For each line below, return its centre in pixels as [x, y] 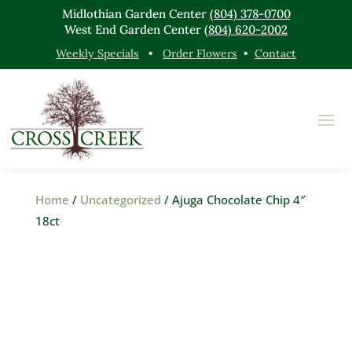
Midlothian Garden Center [136, 14]
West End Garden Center [134, 29]
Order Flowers [200, 53]
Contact [275, 53]
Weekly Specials [97, 53]
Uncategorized [120, 199]
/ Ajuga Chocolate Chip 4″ [233, 199]
